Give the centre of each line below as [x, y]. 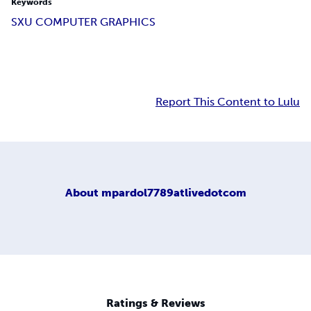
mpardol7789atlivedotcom [174, 192]
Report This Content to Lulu [228, 102]
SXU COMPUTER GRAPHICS [83, 22]
